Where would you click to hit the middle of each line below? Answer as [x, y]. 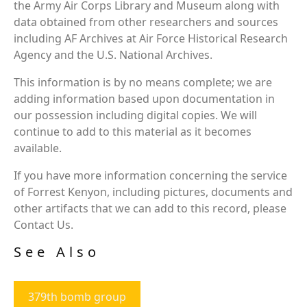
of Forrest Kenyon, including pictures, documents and [153, 192]
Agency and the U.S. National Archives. [113, 54]
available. [38, 148]
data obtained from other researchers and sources [146, 22]
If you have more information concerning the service [150, 175]
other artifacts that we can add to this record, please [150, 208]
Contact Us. [44, 224]
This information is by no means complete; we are [143, 82]
